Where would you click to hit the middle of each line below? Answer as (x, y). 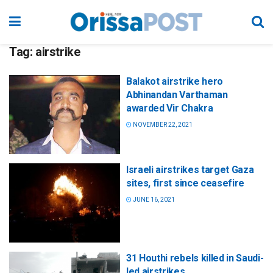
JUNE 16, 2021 (153, 200)
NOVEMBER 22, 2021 (162, 125)
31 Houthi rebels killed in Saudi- (195, 258)
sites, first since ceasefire (186, 183)
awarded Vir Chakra (170, 108)
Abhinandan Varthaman (177, 95)
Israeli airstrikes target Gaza (190, 170)
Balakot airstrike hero (175, 81)
